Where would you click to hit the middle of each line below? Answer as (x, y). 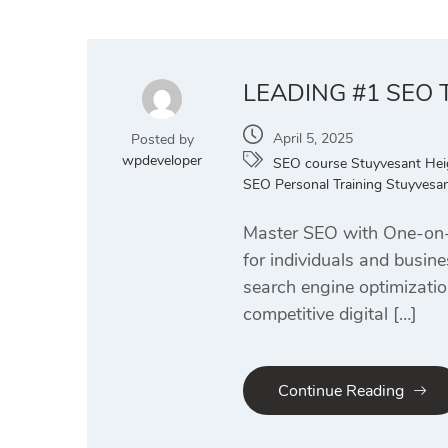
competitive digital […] (330, 314)
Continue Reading (341, 391)
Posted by (162, 139)
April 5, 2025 (313, 138)
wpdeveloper (162, 160)
